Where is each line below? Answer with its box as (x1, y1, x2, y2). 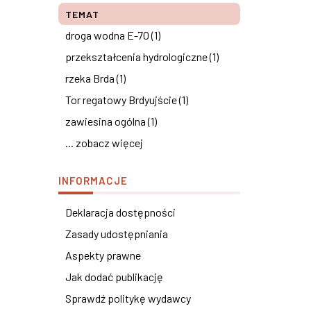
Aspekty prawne (65, 249, 141, 262)
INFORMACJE (58, 174, 128, 187)
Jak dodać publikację (65, 270, 163, 283)
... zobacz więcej (65, 136, 143, 149)
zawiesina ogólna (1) (65, 115, 157, 128)
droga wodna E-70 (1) (65, 28, 160, 42)
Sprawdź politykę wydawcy (65, 292, 191, 305)
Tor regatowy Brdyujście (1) (65, 93, 188, 106)
